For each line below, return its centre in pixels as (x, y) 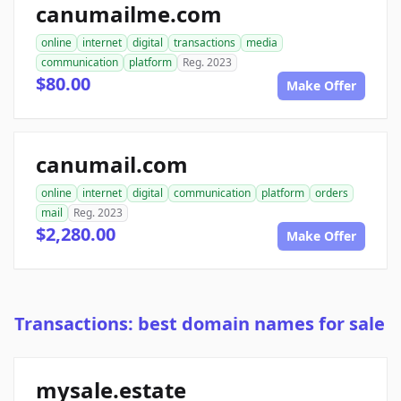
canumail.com (112, 165)
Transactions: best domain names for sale (200, 324)
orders (332, 193)
